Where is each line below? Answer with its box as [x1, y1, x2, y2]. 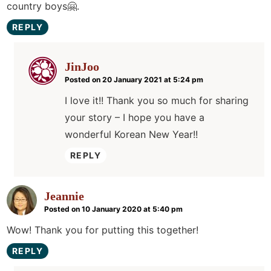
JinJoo [65, 60, 99, 74]
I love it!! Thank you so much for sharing [65, 94, 249, 107]
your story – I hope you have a [65, 111, 204, 124]
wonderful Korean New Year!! [65, 128, 198, 141]
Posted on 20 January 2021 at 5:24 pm [65, 75, 203, 85]
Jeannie [44, 189, 84, 203]
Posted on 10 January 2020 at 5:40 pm [44, 204, 183, 214]
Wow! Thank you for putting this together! [7, 224, 198, 237]
